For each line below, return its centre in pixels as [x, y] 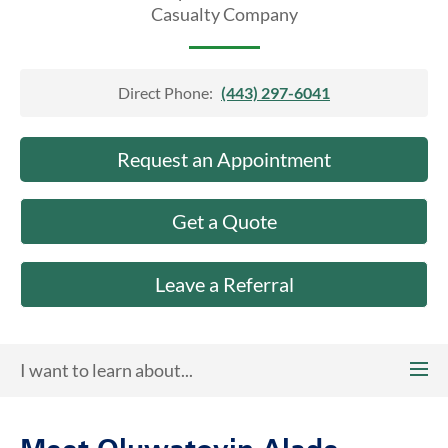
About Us [49, 12]
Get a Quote [224, 221]
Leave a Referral [224, 284]
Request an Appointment [224, 159]
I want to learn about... [106, 370]
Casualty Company [224, 14]
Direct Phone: [165, 92]
